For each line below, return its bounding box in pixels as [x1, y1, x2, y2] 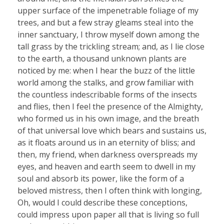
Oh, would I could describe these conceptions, [17, 196, 187, 208]
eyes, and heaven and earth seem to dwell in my [17, 160, 195, 172]
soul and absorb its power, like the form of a [17, 172, 184, 184]
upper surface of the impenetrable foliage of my [17, 4, 198, 16]
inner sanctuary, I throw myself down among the [17, 28, 199, 40]
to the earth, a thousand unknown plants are [17, 52, 186, 64]
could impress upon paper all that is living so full [17, 208, 199, 220]
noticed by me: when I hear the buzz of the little [17, 64, 195, 76]
